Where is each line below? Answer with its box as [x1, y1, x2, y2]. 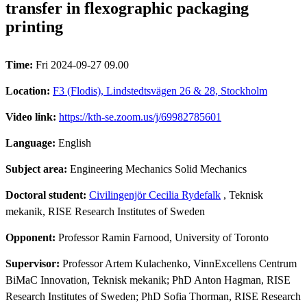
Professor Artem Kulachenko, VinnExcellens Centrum [62, 257, 297, 269]
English [58, 136, 91, 149]
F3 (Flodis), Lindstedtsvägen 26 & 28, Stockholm [53, 84, 267, 97]
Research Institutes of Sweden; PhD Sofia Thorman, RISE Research [5, 290, 301, 302]
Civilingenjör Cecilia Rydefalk [89, 188, 221, 201]
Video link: [5, 110, 59, 123]
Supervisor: [5, 257, 62, 269]
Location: [5, 84, 53, 97]
